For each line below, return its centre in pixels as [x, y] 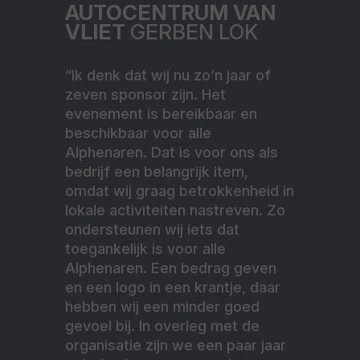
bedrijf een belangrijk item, [157, 171]
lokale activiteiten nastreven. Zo [175, 210]
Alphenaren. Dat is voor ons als [172, 152]
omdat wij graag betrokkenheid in [180, 190]
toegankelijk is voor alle [145, 248]
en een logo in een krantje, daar [173, 287]
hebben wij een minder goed [162, 306]
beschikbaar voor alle [138, 133]
